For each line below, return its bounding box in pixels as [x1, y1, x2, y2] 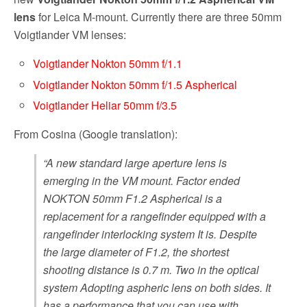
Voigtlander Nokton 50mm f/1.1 [33, 56, 183, 72]
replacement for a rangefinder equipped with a [43, 208, 266, 224]
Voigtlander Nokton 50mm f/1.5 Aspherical [33, 76, 238, 93]
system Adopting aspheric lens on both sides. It [43, 279, 271, 295]
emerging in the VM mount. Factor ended [43, 172, 240, 188]
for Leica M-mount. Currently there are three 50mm [36, 9, 282, 25]
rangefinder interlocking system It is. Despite [43, 225, 257, 242]
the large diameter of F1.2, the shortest [43, 243, 229, 260]
